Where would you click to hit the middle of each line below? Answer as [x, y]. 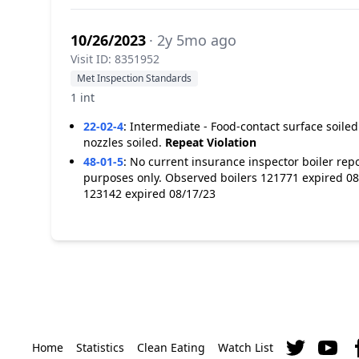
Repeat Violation [211, 142]
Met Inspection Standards [134, 78]
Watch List [246, 347]
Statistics [100, 347]
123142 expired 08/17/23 [149, 194]
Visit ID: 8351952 [115, 59]
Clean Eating [171, 347]
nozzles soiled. [124, 142]
